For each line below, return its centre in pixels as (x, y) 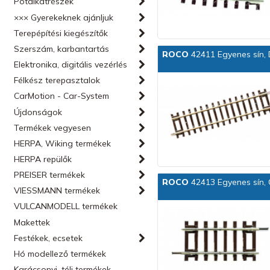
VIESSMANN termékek (57, 190)
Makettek (32, 222)
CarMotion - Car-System (62, 96)
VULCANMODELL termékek (66, 206)
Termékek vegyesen (53, 128)
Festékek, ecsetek (49, 238)
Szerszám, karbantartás (62, 49)
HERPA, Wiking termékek (63, 143)
